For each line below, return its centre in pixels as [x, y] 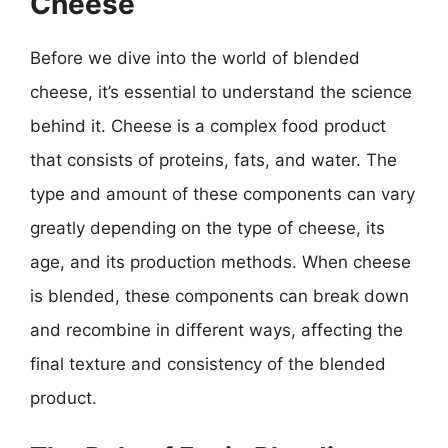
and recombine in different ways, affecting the [216, 330]
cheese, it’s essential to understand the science [221, 92]
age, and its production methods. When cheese [220, 262]
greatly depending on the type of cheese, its [207, 228]
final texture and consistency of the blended [208, 364]
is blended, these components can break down [219, 296]
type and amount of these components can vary [222, 194]
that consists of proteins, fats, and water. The [213, 160]
